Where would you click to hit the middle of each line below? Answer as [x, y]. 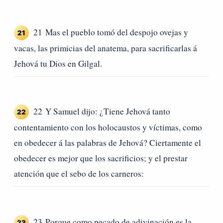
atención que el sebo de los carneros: [79, 174]
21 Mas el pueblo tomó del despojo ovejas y [111, 32]
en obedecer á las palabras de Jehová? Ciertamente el [108, 143]
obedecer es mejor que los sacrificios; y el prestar [101, 158]
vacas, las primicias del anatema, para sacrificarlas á [106, 48]
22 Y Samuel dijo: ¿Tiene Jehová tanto [102, 111]
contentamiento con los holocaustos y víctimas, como [108, 127]
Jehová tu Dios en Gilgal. [58, 63]
